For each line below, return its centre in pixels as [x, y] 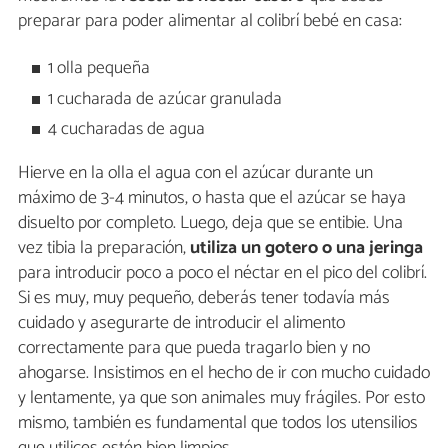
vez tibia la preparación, [104, 247]
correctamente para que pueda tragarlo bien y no [194, 347]
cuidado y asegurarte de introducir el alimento [181, 322]
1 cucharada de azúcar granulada [165, 99]
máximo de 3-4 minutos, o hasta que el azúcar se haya [212, 197]
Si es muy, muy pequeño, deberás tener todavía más [204, 297]
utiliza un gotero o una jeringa [306, 247]
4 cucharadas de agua [127, 130]
